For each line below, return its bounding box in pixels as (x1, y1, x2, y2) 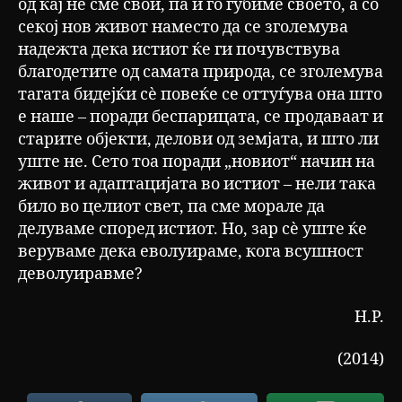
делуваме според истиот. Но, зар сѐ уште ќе (18, 219, 367, 240)
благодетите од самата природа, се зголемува (18, 62, 383, 83)
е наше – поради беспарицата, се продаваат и (18, 107, 383, 128)
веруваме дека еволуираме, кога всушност (18, 241, 363, 263)
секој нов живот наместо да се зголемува (18, 17, 348, 39)
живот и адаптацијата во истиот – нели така (18, 174, 376, 196)
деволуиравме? (18, 264, 143, 285)
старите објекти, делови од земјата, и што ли (18, 129, 379, 151)
